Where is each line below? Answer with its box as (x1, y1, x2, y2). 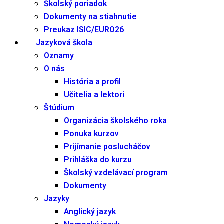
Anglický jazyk (64, 206, 116, 218)
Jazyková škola (36, 37, 92, 49)
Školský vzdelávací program (64, 167, 168, 179)
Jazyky (44, 193, 69, 205)
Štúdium (44, 102, 74, 114)
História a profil (64, 76, 121, 88)
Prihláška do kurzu (64, 154, 132, 166)
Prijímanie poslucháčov (64, 141, 150, 153)
